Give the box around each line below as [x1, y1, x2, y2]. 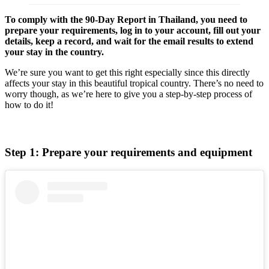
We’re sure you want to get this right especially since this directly [5, 67, 250, 77]
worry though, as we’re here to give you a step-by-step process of [5, 88, 252, 99]
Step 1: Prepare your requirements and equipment [5, 146, 252, 159]
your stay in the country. [5, 46, 104, 57]
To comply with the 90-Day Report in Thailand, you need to [5, 14, 247, 25]
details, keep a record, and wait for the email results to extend [5, 35, 253, 46]
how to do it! [5, 99, 53, 110]
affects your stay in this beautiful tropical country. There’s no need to [5, 77, 264, 88]
